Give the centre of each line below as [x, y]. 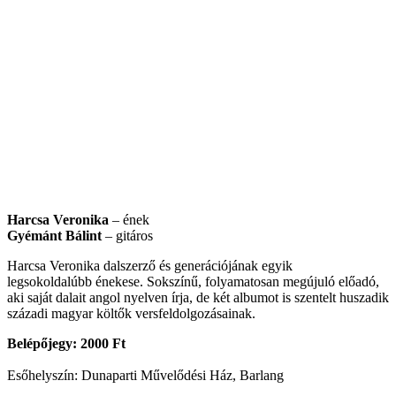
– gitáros [127, 235]
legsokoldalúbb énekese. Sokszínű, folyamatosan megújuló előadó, [193, 281]
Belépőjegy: [44, 343]
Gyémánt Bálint [54, 235]
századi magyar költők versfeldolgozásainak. [131, 313]
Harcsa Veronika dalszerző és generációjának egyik [150, 265]
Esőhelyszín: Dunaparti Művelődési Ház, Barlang [145, 375]
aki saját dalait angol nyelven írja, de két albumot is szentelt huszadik [198, 297]
